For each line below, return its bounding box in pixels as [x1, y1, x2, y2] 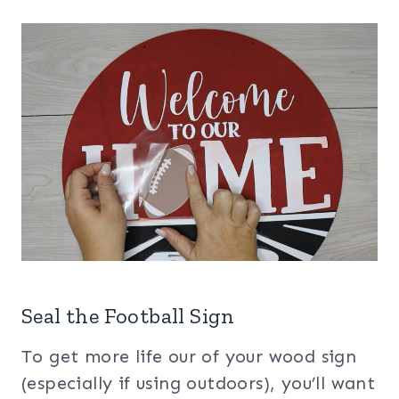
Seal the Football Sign [21, 302, 235, 329]
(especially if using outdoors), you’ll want [21, 371, 376, 394]
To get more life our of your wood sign [21, 345, 357, 367]
